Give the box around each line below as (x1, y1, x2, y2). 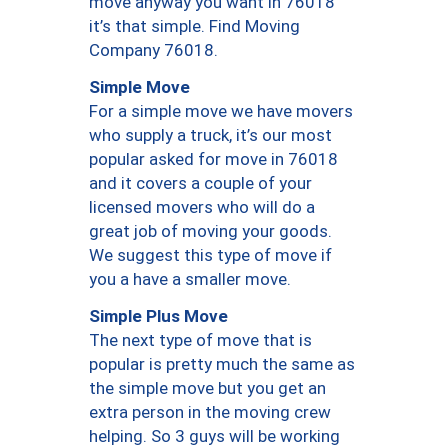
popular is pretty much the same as (89, 354, 355, 375)
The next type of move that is (89, 330, 312, 351)
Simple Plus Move (89, 305, 228, 326)
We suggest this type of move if (89, 245, 332, 266)
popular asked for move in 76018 (89, 149, 338, 170)
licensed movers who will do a (89, 197, 315, 218)
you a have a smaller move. (89, 269, 291, 290)
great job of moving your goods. (89, 221, 332, 242)
